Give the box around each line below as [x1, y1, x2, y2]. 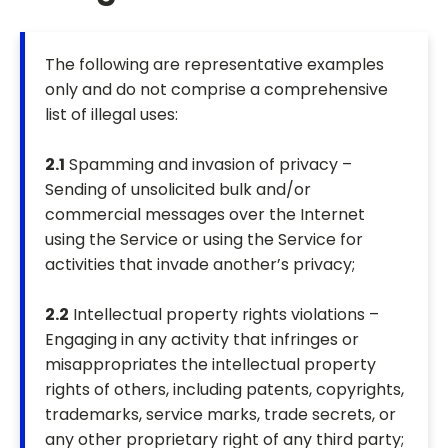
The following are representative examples [45, 53, 384, 77]
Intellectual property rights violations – [69, 303, 379, 327]
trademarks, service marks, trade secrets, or [45, 403, 396, 427]
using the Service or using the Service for [45, 228, 363, 252]
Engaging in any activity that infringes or [45, 328, 359, 352]
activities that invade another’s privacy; [45, 253, 355, 277]
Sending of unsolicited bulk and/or [45, 178, 311, 202]
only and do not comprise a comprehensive [45, 78, 388, 102]
